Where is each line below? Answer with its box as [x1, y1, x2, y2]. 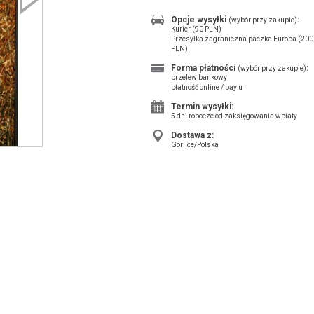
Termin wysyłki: [171, 102, 233, 111]
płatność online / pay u [171, 83, 243, 91]
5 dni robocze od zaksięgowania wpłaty [171, 112, 297, 120]
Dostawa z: [171, 130, 214, 140]
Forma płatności [171, 63, 238, 73]
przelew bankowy [171, 74, 227, 81]
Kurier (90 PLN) [171, 25, 221, 33]
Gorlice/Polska [171, 141, 219, 149]
